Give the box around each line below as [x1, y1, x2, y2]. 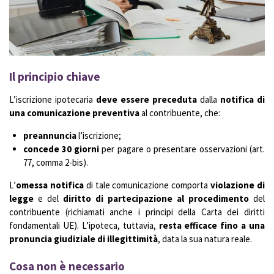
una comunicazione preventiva [9, 106, 139, 119]
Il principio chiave [9, 68, 100, 84]
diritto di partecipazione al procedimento [63, 192, 249, 204]
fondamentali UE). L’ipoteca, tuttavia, [9, 219, 159, 231]
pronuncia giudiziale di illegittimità [9, 232, 158, 245]
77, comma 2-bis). [23, 156, 88, 168]
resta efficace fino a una [158, 219, 265, 231]
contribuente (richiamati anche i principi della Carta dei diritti [9, 206, 265, 218]
